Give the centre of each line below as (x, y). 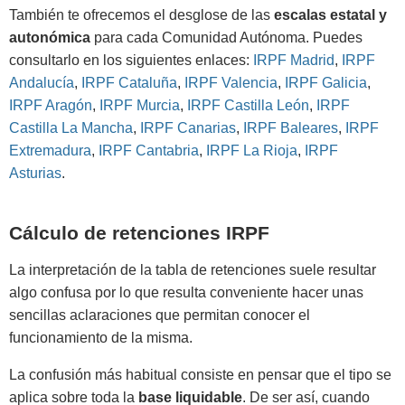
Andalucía (42, 83)
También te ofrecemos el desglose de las (141, 15)
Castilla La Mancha (71, 128)
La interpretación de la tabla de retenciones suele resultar (193, 270)
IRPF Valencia (231, 83)
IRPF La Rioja (252, 151)
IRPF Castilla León (248, 106)
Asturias (35, 174)
